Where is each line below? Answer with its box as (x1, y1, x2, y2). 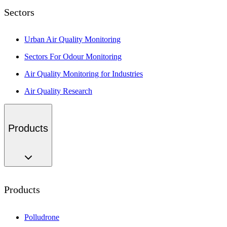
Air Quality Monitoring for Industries (24, 69, 143, 79)
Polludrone (24, 212, 59, 221)
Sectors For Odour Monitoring (24, 52, 122, 61)
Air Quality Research (24, 87, 92, 96)
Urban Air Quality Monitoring (24, 35, 121, 44)
